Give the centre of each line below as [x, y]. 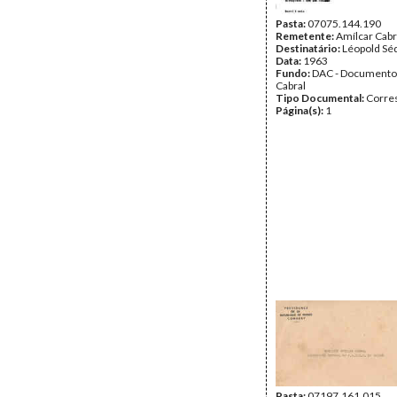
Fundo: [294, 73]
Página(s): [300, 110]
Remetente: [306, 36]
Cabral [291, 86]
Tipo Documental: [321, 98]
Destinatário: [309, 48]
